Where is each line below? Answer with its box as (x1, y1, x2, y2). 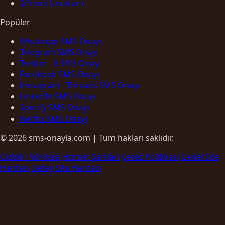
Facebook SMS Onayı (20, 68, 99, 80)
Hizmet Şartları (63, 151, 120, 162)
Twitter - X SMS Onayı (20, 57, 101, 69)
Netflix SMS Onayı (20, 113, 87, 124)
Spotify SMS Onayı (20, 101, 89, 113)
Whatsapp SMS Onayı (20, 35, 101, 47)
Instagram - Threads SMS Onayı (20, 79, 140, 91)
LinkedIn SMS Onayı (20, 90, 95, 102)
